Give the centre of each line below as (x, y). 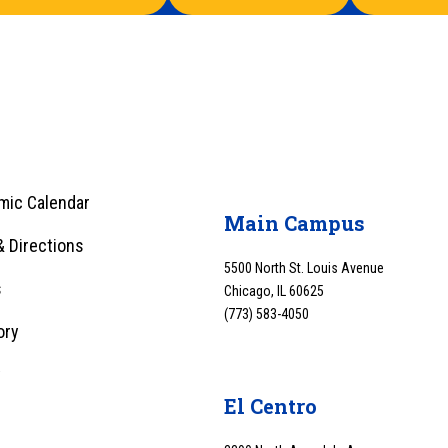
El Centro (270, 406)
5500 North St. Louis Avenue (304, 268)
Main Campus (294, 223)
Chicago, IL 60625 (274, 291)
